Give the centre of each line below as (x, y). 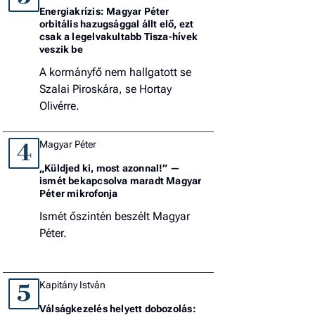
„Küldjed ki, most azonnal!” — (110, 168)
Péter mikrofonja (79, 193)
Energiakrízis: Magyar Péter (104, 11)
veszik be (61, 49)
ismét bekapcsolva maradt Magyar (121, 180)
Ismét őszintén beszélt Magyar (115, 216)
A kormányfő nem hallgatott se (115, 72)
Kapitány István (72, 284)
